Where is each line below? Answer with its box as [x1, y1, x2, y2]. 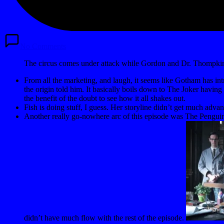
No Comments [20, 41, 66, 50]
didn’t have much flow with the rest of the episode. [24, 213, 186, 222]
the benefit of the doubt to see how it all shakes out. [24, 93, 185, 102]
